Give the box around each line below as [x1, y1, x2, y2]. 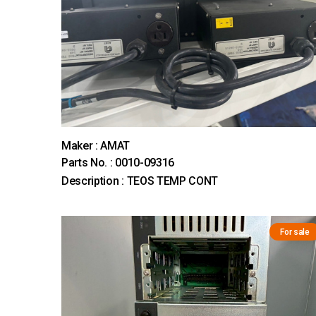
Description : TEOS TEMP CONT [61, 174, 219, 188]
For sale [280, 226, 310, 237]
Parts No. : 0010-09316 [61, 155, 174, 169]
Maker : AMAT [61, 138, 130, 152]
